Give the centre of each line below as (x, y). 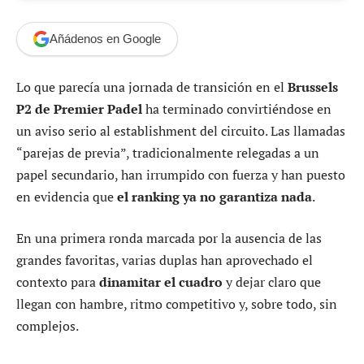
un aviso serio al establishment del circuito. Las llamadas (181, 130)
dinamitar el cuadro (161, 282)
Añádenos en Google (105, 39)
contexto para (58, 282)
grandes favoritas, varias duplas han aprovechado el (165, 260)
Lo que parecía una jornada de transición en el (152, 87)
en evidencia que (67, 196)
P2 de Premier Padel (79, 108)
